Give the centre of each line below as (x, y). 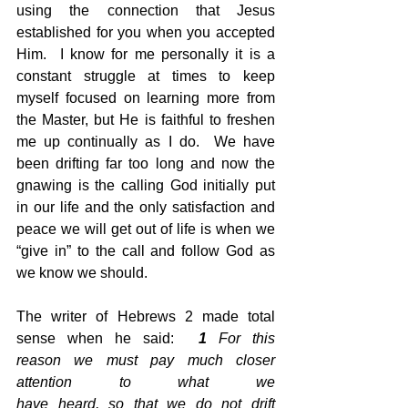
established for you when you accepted (146, 32)
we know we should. (82, 272)
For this (241, 338)
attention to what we (146, 382)
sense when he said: (107, 338)
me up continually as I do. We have (146, 141)
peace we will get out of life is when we (146, 229)
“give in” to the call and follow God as (146, 250)
